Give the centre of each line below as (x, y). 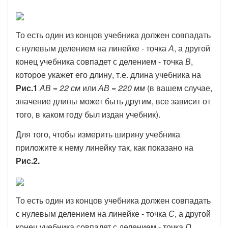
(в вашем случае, (179, 88)
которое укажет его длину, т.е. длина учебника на (108, 75)
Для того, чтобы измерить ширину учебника (98, 134)
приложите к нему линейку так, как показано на (105, 147)
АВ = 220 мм (122, 88)
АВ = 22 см (60, 88)
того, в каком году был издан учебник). (88, 114)
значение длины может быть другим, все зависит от (113, 101)
